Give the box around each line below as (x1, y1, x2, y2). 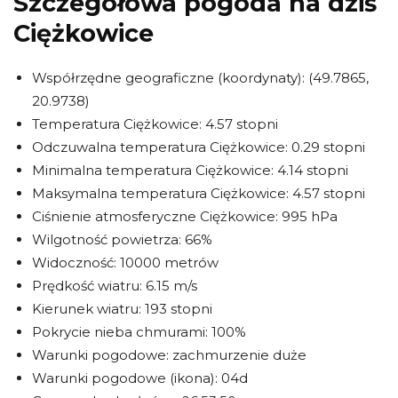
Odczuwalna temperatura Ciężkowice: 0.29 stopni (32, 139, 365, 155)
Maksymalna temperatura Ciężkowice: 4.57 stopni (32, 185, 365, 202)
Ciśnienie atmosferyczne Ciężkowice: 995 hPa (32, 208, 338, 225)
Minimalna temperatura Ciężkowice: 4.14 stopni (32, 162, 348, 179)
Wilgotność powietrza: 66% (32, 231, 212, 248)
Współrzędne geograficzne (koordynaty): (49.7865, (32, 69, 369, 86)
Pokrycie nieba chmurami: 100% (32, 323, 246, 340)
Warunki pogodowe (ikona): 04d (32, 370, 248, 386)
